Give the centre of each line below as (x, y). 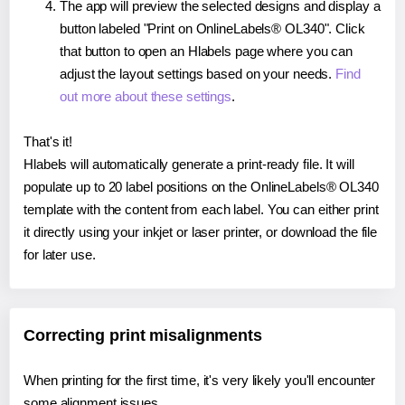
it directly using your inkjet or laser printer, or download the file (201, 232)
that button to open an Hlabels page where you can (207, 52)
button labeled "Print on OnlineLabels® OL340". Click (212, 29)
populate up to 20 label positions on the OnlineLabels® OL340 (201, 187)
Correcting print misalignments (143, 336)
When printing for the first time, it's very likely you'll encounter (200, 381)
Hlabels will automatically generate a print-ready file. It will (189, 165)
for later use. (60, 255)
